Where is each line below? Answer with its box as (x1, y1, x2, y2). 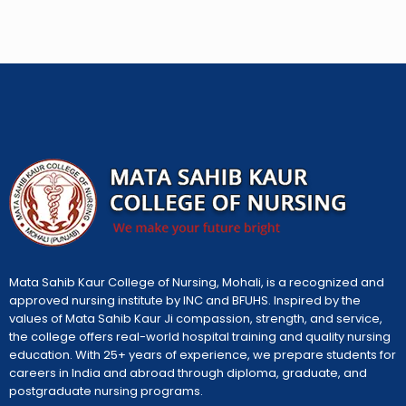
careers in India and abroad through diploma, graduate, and (9, 363, 367, 382)
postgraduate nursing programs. (9, 382, 203, 400)
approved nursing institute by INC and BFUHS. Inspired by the (9, 291, 361, 309)
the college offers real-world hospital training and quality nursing (9, 327, 391, 345)
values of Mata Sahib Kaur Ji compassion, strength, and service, (9, 309, 382, 327)
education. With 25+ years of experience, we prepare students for (9, 345, 396, 363)
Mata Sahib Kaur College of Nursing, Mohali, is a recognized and (9, 273, 384, 291)
